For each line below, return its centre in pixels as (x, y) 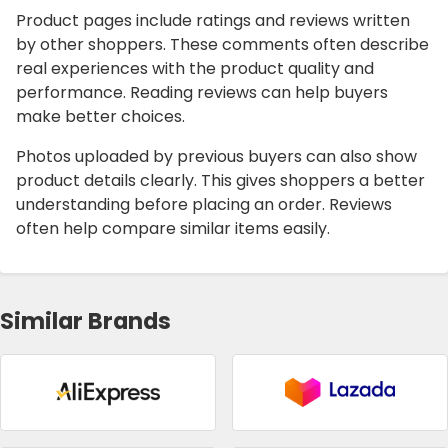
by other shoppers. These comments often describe (222, 45)
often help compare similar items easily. (173, 229)
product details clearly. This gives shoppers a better (220, 181)
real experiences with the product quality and (195, 69)
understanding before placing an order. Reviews (204, 205)
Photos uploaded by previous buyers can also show (216, 157)
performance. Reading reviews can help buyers (202, 93)
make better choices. (100, 117)
